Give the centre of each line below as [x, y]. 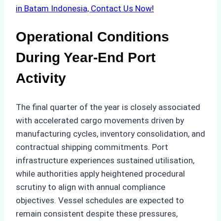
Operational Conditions [92, 37]
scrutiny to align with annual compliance [91, 187]
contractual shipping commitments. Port [92, 147]
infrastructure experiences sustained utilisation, [105, 160]
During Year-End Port [86, 58]
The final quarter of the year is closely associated [108, 107]
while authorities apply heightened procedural [100, 173]
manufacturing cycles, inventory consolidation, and [110, 133]
